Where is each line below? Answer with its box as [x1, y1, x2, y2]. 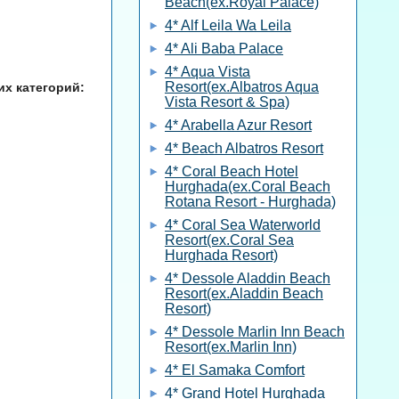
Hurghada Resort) [165, 248, 278, 263]
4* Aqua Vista [165, 64, 250, 79]
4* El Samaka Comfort [165, 362, 305, 378]
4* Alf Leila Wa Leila [165, 18, 291, 33]
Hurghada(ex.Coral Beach [165, 179, 330, 194]
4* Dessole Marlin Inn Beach [165, 324, 345, 339]
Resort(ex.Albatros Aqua [165, 79, 319, 94]
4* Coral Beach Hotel [165, 164, 298, 179]
